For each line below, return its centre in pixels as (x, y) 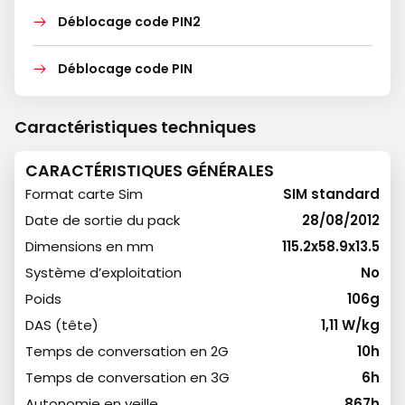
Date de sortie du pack (103, 220)
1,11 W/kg (350, 325)
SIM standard (331, 194)
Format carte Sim (84, 194)
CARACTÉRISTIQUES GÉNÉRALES (150, 171)
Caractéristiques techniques (135, 127)
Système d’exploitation (104, 273)
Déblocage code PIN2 (129, 22)
